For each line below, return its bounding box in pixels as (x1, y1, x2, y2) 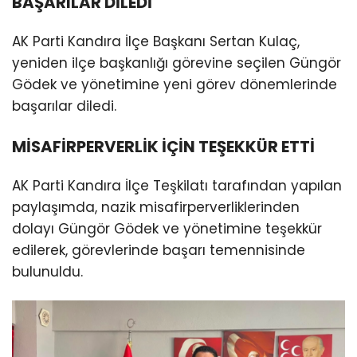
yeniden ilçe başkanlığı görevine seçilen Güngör (12, 53, 341, 73)
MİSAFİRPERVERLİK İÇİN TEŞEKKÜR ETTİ (12, 135, 315, 158)
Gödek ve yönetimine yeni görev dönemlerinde (12, 74, 337, 94)
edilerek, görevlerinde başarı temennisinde (12, 240, 305, 260)
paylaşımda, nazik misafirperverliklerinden (12, 197, 300, 217)
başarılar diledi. (12, 96, 116, 116)
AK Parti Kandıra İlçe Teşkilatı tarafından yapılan (12, 175, 342, 195)
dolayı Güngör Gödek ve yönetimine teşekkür (12, 218, 322, 238)
